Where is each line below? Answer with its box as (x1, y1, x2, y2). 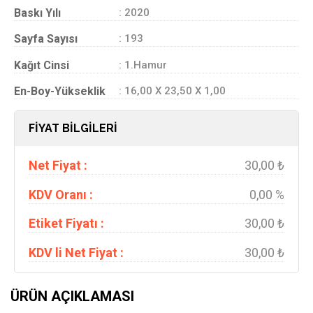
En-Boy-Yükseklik (14, 85, 105, 98)
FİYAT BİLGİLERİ (29, 121, 117, 135)
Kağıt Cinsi (14, 58, 69, 72)
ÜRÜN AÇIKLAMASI (10, 288, 134, 305)
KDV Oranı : (29, 187, 93, 202)
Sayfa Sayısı (14, 32, 78, 45)
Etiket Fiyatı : (29, 216, 104, 231)
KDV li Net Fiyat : (29, 245, 124, 260)
